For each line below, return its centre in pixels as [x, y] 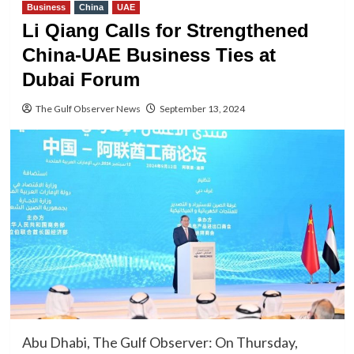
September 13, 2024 [202, 109]
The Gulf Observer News [88, 109]
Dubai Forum [81, 79]
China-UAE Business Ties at [149, 55]
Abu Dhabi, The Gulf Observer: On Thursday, [160, 343]
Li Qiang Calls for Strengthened [165, 30]
